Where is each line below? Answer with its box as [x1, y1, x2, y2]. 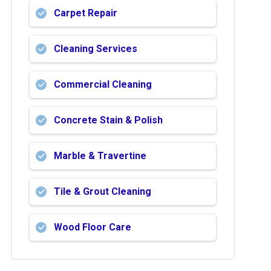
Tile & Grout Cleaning [54, 186, 151, 197]
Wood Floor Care [54, 221, 131, 233]
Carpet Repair [54, 7, 117, 19]
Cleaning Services [54, 43, 137, 54]
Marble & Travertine [54, 150, 146, 162]
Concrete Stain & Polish [54, 114, 163, 126]
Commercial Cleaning [54, 79, 152, 90]
